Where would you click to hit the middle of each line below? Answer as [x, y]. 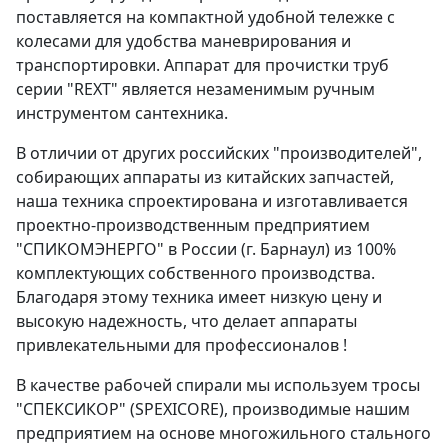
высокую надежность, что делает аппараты [186, 321]
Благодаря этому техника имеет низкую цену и [199, 297]
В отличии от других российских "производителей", [219, 153]
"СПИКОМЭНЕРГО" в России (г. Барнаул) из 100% [206, 249]
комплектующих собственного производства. [195, 273]
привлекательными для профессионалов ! [181, 345]
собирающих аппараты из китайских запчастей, [205, 177]
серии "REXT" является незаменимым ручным [195, 89]
